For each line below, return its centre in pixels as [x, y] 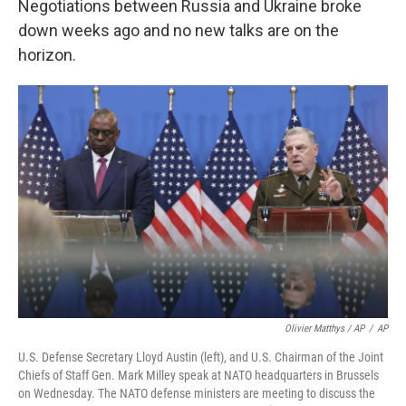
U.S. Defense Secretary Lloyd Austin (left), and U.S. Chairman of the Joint [201, 357]
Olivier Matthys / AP [324, 328]
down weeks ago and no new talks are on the [179, 31]
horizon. [47, 55]
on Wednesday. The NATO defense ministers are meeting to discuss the [197, 393]
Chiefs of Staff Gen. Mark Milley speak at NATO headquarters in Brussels [198, 375]
